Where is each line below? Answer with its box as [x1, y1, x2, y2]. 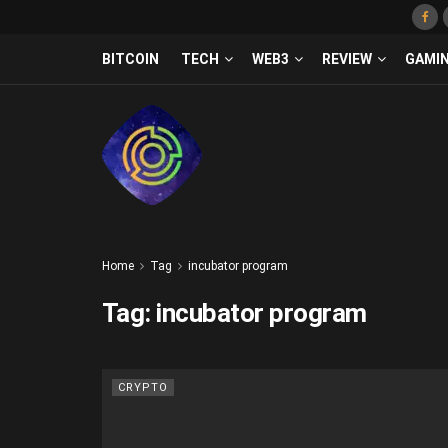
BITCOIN [102, 51, 159, 67]
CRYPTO [118, 381, 168, 394]
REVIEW [322, 51, 372, 67]
